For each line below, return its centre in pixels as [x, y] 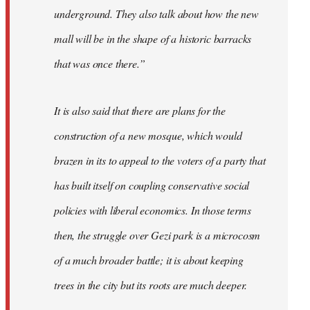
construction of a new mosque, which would [148, 136]
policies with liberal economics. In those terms [153, 210]
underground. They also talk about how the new [156, 14]
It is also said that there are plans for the [140, 111]
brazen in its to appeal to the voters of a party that [160, 161]
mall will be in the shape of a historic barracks [153, 39]
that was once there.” [100, 64]
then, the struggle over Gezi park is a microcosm [157, 235]
